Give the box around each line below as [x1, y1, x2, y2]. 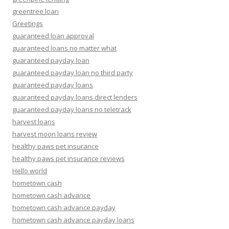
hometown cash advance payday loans [12, 215, 134, 224]
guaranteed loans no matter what [12, 43, 117, 53]
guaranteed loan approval [12, 31, 94, 40]
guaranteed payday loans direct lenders [12, 93, 138, 102]
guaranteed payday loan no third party [12, 68, 133, 77]
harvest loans [12, 117, 55, 126]
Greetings [12, 19, 43, 28]
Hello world [12, 166, 47, 175]
